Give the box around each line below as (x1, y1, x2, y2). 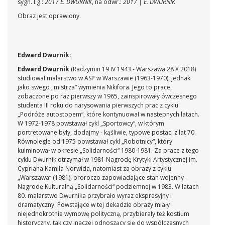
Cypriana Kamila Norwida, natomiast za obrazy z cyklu (18, 164, 171, 173)
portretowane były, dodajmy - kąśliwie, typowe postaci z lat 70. (18, 128, 196, 137)
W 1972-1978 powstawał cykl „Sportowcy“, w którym (18, 119, 164, 128)
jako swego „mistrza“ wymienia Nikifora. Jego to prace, (18, 82, 172, 91)
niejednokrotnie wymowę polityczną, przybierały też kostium (18, 209, 189, 218)
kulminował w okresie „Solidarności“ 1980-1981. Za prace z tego (18, 146, 199, 155)
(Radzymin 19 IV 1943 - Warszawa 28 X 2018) (69, 64, 196, 73)
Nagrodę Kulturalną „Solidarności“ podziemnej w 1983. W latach (18, 182, 199, 191)
